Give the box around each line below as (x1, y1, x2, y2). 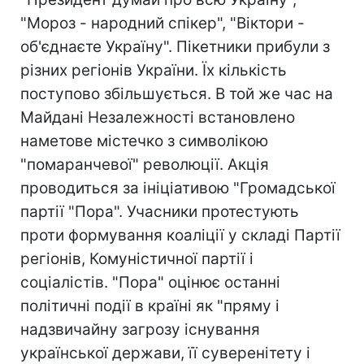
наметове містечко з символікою (20, 132, 268, 150)
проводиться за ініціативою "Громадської (20, 179, 336, 197)
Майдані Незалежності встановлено (20, 108, 295, 127)
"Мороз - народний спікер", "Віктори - (20, 14, 305, 32)
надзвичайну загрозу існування (20, 320, 260, 339)
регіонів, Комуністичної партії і (20, 249, 253, 268)
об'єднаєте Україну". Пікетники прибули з (20, 37, 330, 56)
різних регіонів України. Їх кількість (20, 61, 287, 80)
